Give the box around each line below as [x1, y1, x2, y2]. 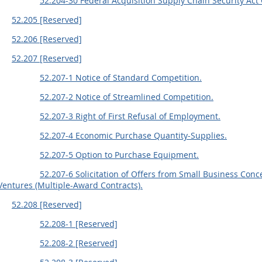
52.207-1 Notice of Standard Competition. [40, 72, 202, 83]
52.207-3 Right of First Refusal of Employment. [40, 111, 220, 122]
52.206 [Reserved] [12, 33, 82, 44]
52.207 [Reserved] [12, 53, 82, 64]
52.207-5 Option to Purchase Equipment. [40, 149, 199, 160]
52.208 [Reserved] [12, 199, 82, 210]
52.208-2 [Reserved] [40, 237, 118, 249]
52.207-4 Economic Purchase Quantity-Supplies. [40, 130, 227, 141]
